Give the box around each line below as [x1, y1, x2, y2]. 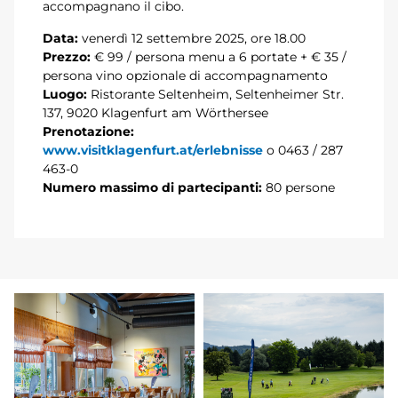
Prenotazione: [43, 123, 134, 139]
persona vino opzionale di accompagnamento [43, 67, 328, 84]
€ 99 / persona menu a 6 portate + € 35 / [91, 48, 346, 65]
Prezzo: [43, 48, 91, 65]
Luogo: [43, 85, 87, 102]
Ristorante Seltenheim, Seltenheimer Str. [87, 85, 344, 102]
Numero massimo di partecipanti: [43, 179, 266, 195]
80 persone [266, 179, 335, 195]
